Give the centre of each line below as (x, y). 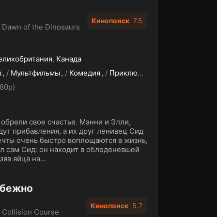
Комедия (85, 73)
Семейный (187, 73)
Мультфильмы (35, 73)
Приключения (124, 73)
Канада (69, 59)
